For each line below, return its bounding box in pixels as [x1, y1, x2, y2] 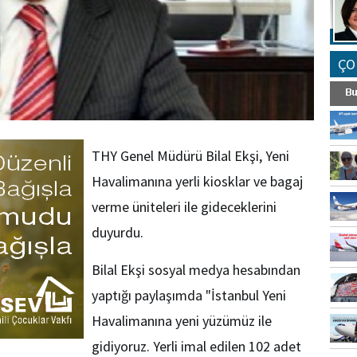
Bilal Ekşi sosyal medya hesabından [92, 261, 300, 279]
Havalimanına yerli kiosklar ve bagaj [92, 172, 303, 190]
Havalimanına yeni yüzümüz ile [92, 312, 272, 330]
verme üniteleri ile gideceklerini [92, 198, 277, 216]
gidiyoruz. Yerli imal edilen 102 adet [92, 337, 301, 355]
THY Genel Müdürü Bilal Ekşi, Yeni [92, 147, 289, 165]
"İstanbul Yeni [206, 286, 286, 304]
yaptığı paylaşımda [92, 286, 206, 304]
